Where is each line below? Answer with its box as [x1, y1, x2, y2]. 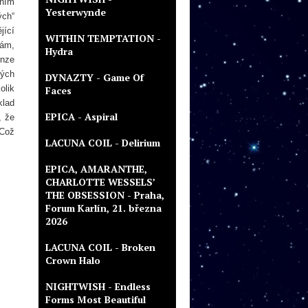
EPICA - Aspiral [45, 110, 118, 123]
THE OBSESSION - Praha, [45, 188, 164, 201]
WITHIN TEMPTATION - [45, 32, 161, 45]
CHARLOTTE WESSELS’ [45, 175, 155, 188]
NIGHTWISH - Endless [45, 280, 151, 293]
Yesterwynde [45, 5, 106, 19]
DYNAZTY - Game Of [45, 71, 144, 84]
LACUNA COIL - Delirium [45, 136, 160, 149]
